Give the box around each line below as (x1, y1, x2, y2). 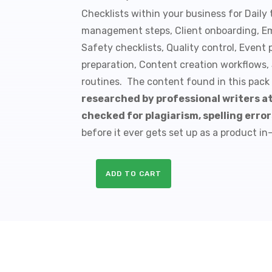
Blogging (81, 188, 116, 200)
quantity (81, 230, 113, 242)
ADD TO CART (106, 169, 162, 178)
